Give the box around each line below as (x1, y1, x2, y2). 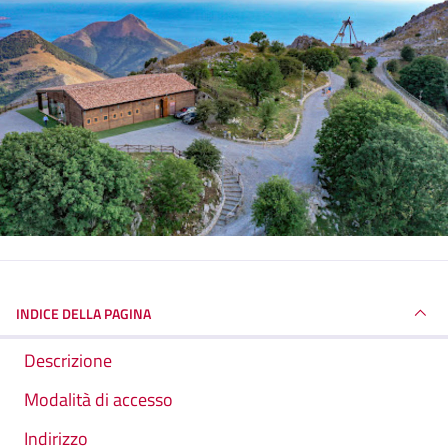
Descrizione (24, 347, 112, 375)
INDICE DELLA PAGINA (16, 302, 151, 324)
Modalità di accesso (24, 386, 173, 414)
